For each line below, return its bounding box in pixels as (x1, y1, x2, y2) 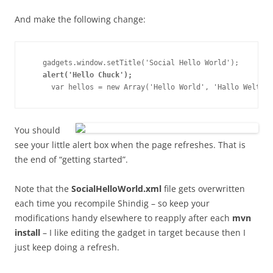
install (15, 227, 40, 239)
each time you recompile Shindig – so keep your (15, 197, 210, 210)
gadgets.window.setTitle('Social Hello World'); (30, 58, 239, 68)
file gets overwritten (161, 183, 245, 195)
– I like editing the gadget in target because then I (40, 227, 246, 239)
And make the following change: (15, 13, 146, 26)
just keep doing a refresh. (15, 241, 119, 253)
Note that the (15, 183, 71, 195)
